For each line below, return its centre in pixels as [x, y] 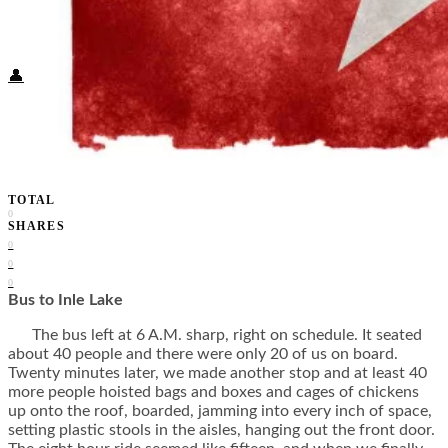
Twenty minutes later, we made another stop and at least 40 [217, 373]
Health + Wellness [153, 21]
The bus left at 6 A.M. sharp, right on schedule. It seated [215, 335]
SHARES [37, 226]
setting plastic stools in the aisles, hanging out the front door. [221, 430]
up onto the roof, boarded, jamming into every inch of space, [220, 411]
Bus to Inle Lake [65, 300]
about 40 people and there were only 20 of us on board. [203, 354]
